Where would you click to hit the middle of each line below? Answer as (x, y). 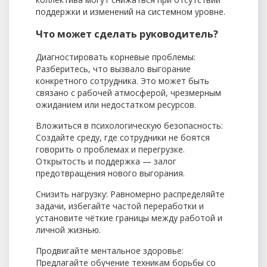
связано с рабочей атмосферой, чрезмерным (128, 92)
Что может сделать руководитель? (127, 34)
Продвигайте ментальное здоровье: (110, 250)
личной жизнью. (68, 229)
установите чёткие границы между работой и (129, 218)
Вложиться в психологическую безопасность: (129, 125)
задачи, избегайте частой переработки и (120, 206)
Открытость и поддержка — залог (106, 161)
